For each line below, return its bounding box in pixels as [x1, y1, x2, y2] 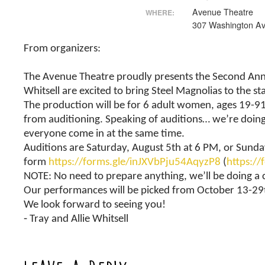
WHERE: [145, 7, 174, 18]
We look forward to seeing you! [24, 199, 166, 211]
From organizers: [24, 43, 101, 54]
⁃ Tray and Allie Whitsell [24, 214, 129, 225]
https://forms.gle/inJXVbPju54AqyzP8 [49, 157, 221, 169]
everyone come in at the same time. [24, 128, 185, 140]
